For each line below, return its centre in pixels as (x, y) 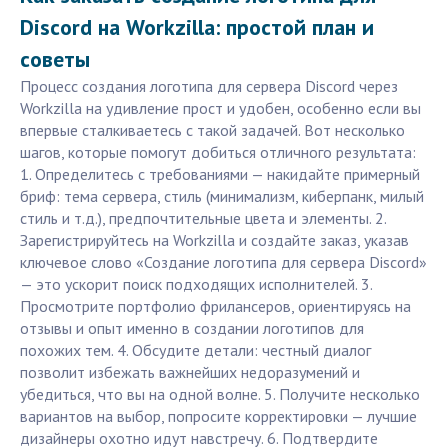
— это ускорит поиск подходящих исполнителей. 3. (196, 284)
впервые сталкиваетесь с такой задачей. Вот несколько (212, 130)
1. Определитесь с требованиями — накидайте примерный (220, 174)
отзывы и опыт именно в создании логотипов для (192, 328)
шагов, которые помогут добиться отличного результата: (218, 152)
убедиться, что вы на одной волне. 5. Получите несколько (220, 394)
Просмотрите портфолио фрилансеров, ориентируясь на (215, 306)
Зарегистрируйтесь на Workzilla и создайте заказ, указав (214, 240)
